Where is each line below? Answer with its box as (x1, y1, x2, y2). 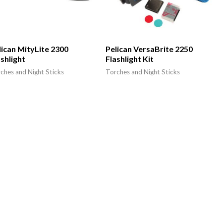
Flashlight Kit (105, 54, 154, 64)
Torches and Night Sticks (105, 68, 180, 76)
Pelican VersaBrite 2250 (105, 44, 193, 54)
